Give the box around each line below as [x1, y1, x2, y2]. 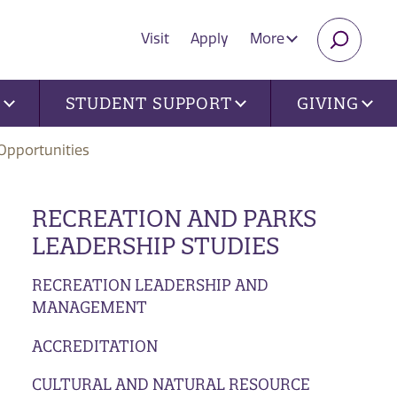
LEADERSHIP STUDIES [31, 230, 279, 261]
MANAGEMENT [31, 297, 147, 316]
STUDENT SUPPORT [65, 93, 233, 113]
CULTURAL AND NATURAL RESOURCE [31, 375, 310, 394]
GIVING [296, 93, 360, 113]
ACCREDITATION [31, 336, 158, 355]
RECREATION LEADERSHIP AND [31, 275, 269, 294]
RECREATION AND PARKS [31, 203, 316, 233]
